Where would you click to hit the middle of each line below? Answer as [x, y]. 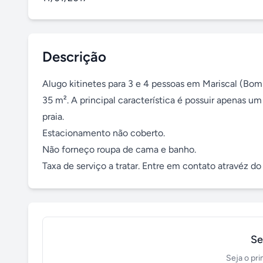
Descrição [74, 57]
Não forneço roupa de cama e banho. [119, 149]
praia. [53, 117]
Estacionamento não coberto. [104, 133]
